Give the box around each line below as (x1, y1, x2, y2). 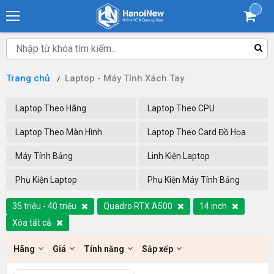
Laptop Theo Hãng (15, 103, 86, 113)
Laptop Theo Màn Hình (15, 127, 102, 137)
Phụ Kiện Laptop (15, 175, 77, 185)
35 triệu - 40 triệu (12, 201, 78, 211)
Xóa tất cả (12, 218, 53, 228)
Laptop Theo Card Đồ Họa (147, 127, 246, 137)
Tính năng (84, 244, 124, 254)
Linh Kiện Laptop (147, 151, 210, 161)
